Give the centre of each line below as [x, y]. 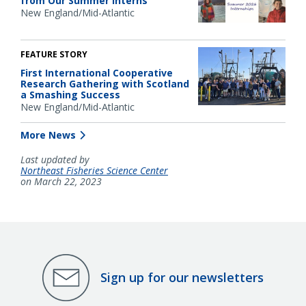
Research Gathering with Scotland [105, 83]
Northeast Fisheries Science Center [94, 170]
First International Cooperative [97, 72]
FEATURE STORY [54, 54]
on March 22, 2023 [61, 181]
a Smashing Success [70, 94]
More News [48, 135]
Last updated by [55, 159]
